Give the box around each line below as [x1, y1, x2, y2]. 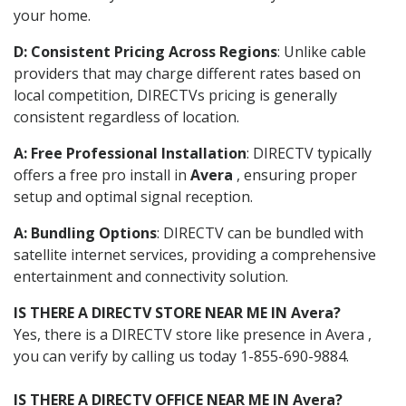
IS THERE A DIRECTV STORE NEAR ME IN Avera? [14, 302, 341, 323]
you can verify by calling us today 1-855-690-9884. [14, 345, 349, 366]
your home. [14, 5, 91, 25]
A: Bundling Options [14, 222, 157, 243]
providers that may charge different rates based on [14, 63, 361, 83]
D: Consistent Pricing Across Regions [14, 41, 277, 62]
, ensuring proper [233, 164, 357, 185]
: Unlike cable [277, 41, 366, 62]
